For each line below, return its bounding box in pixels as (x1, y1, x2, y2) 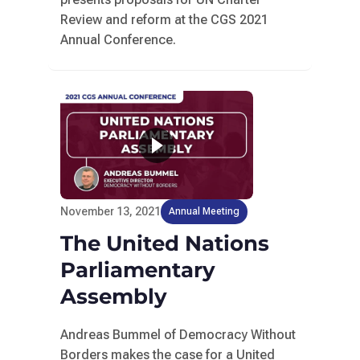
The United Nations (59, 231, 269, 256)
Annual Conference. (59, 32, 176, 47)
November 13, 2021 (59, 205, 161, 218)
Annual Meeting (168, 206, 239, 217)
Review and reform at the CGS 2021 (59, 12, 268, 27)
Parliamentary (59, 257, 215, 283)
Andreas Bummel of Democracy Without (59, 327, 296, 342)
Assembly (59, 284, 167, 309)
